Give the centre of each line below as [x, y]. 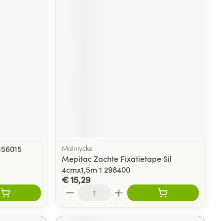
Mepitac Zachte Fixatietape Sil [117, 159]
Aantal [73, 189]
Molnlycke [77, 148]
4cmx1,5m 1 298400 [96, 169]
